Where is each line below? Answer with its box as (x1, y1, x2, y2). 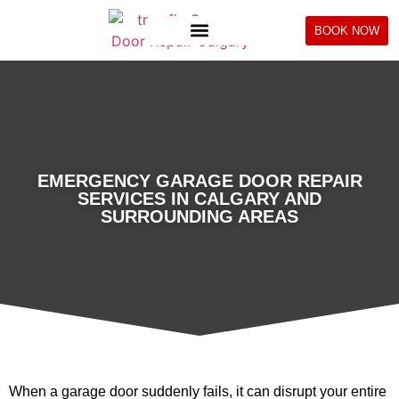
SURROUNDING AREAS (101, 207, 298, 226)
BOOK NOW (313, 23, 379, 37)
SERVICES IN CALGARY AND (77, 189, 322, 208)
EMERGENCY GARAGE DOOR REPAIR (37, 171, 362, 191)
